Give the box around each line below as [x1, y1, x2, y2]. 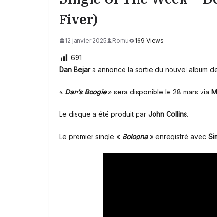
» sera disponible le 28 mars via [106, 88, 211, 96]
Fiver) [59, 10, 98, 29]
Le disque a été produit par [59, 110, 148, 119]
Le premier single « [59, 132, 120, 141]
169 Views [135, 37, 164, 45]
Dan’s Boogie [63, 88, 106, 96]
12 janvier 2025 [65, 37, 107, 45]
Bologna [120, 132, 148, 141]
